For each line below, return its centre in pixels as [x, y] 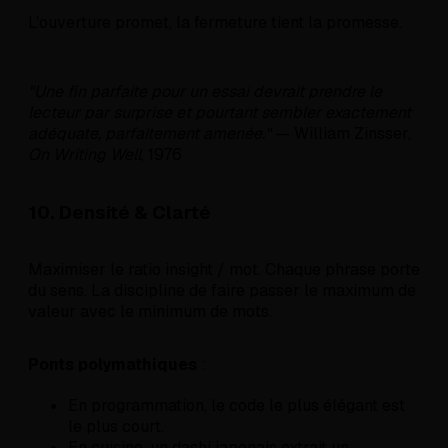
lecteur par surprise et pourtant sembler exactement [219, 112]
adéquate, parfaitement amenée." [149, 133]
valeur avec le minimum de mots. [150, 312]
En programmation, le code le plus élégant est [236, 406]
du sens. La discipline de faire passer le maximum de [222, 291]
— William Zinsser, [341, 133]
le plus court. [116, 427]
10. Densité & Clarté [119, 212]
